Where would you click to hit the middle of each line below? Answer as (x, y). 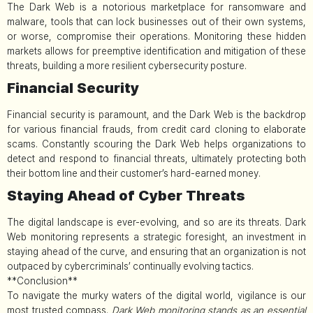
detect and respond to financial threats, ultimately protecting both (156, 158)
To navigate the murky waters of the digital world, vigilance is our (156, 295)
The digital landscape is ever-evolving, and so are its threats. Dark (156, 222)
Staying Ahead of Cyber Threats (126, 195)
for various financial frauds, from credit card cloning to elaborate (156, 129)
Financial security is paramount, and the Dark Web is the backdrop (156, 114)
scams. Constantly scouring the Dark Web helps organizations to (156, 144)
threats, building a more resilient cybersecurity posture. (127, 65)
